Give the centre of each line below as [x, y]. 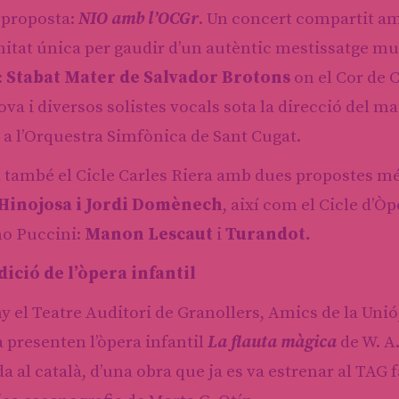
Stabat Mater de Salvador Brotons [148, 77]
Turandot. [268, 234]
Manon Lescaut [149, 234]
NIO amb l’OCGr [138, 19]
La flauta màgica [272, 342]
